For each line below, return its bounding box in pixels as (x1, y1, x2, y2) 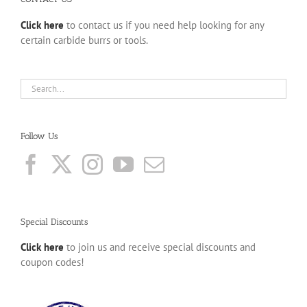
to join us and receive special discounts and (64, 241, 256, 254)
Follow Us (21, 130, 58, 141)
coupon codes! (21, 256, 84, 269)
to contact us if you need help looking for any (64, 18, 264, 32)
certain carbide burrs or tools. (21, 33, 148, 47)
